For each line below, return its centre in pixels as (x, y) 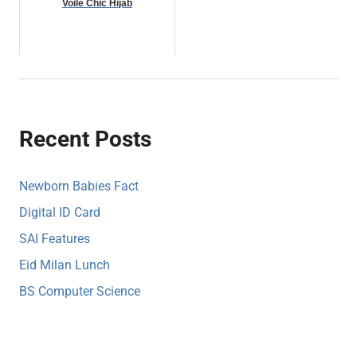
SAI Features (55, 239)
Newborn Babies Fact (79, 186)
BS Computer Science (80, 292)
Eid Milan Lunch (65, 265)
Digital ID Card (60, 213)
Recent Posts (85, 139)
